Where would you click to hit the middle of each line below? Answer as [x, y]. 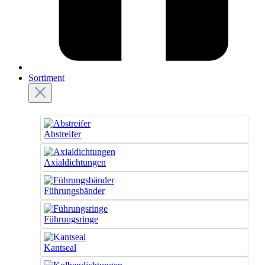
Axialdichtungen [75, 162]
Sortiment [46, 78]
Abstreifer [62, 134]
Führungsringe [71, 219]
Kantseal [60, 248]
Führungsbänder [74, 191]
